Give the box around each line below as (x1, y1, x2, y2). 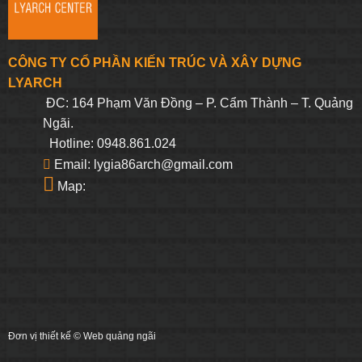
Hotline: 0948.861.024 (42, 137, 176, 151)
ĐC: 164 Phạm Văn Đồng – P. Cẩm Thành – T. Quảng (42, 96, 353, 111)
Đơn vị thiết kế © (8, 330, 83, 342)
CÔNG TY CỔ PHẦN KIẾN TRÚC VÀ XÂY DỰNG (8, 55, 301, 69)
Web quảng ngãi (83, 330, 156, 342)
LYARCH (8, 75, 62, 90)
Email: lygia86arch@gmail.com (50, 157, 233, 171)
